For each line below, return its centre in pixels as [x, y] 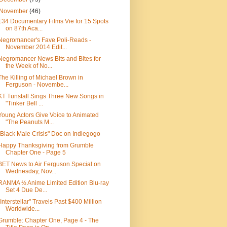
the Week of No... [29, 66]
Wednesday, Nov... [31, 171]
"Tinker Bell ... [24, 103]
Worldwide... [22, 209]
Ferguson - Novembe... [37, 85]
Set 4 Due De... [26, 190]
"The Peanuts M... [29, 122]
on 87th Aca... [24, 28]
